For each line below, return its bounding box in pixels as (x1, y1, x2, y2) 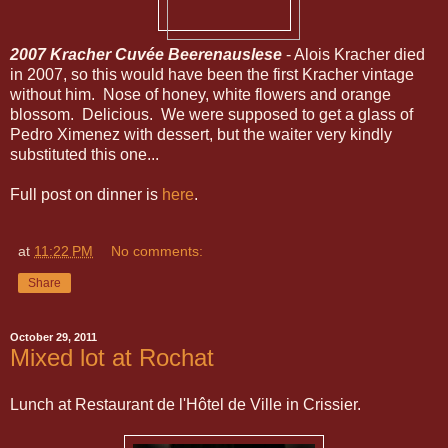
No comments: (111, 242, 204, 259)
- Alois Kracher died (282, 45, 425, 63)
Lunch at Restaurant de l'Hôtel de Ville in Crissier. (10, 396, 361, 414)
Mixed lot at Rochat (10, 343, 214, 371)
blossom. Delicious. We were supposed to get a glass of (10, 105, 413, 123)
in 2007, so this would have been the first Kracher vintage (10, 65, 414, 83)
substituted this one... (10, 145, 159, 163)
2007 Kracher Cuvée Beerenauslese (10, 45, 282, 63)
